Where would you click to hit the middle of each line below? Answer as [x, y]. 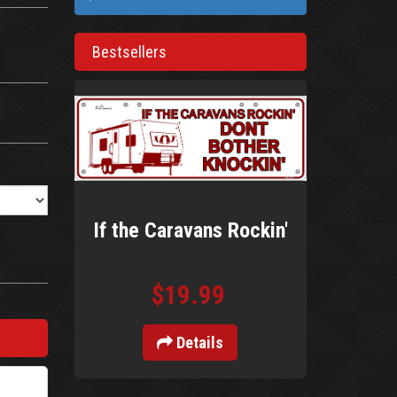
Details [198, 342]
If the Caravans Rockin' [190, 230]
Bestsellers [129, 52]
